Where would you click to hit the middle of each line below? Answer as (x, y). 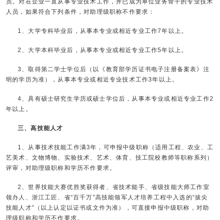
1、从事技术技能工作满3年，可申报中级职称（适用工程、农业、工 (115, 147)
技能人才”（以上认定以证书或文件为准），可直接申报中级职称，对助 (108, 208)
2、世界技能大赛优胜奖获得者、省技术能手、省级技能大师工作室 (113, 187)
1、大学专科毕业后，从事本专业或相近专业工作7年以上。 (103, 31)
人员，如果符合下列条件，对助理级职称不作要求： (80, 12)
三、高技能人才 (40, 128)
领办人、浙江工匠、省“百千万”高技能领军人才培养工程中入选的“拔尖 (107, 197)
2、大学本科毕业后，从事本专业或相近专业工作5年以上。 (103, 50)
